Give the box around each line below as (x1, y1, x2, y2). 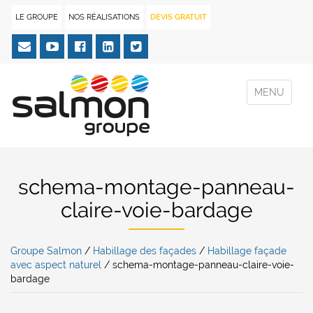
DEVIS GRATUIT (150, 13, 207, 22)
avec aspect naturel (10, 259, 101, 270)
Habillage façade (208, 245, 286, 256)
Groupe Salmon (10, 245, 82, 256)
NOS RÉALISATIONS (68, 13, 140, 22)
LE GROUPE (15, 13, 58, 22)
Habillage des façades (93, 245, 196, 256)
